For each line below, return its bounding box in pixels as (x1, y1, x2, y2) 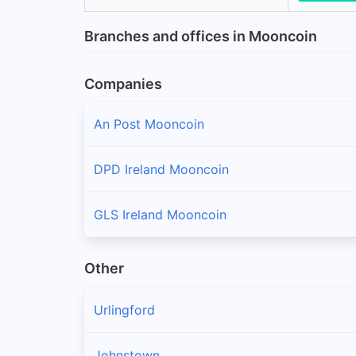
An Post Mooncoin (94, 115, 204, 132)
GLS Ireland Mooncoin (94, 206, 226, 222)
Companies (84, 75, 162, 92)
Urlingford (94, 302, 155, 319)
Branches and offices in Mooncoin (84, 27, 317, 44)
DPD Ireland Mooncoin (94, 161, 229, 177)
